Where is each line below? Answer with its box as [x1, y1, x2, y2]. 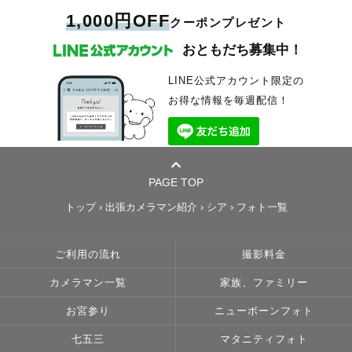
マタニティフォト [220, 333, 308, 345]
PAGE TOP [148, 175, 203, 189]
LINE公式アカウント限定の [167, 75, 304, 86]
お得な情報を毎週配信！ [167, 94, 289, 106]
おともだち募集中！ [181, 42, 302, 58]
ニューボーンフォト [214, 305, 313, 317]
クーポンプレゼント [170, 15, 287, 29]
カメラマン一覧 [49, 277, 126, 288]
